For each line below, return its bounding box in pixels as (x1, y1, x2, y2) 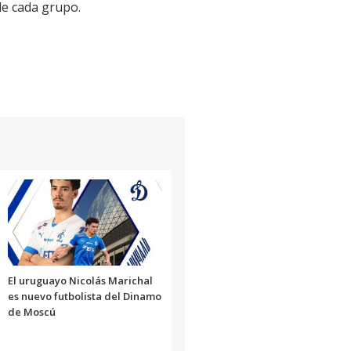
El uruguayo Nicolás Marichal (7, 273, 153, 288)
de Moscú (7, 305, 56, 320)
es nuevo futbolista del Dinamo (7, 289, 161, 304)
